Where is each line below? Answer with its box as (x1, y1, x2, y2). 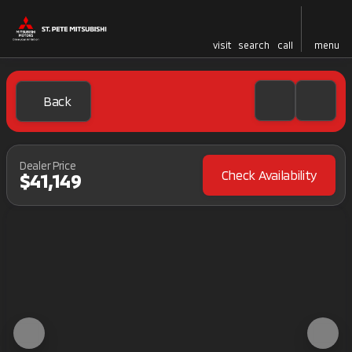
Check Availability (221, 167, 317, 182)
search (238, 38, 269, 50)
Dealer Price (20, 159, 76, 172)
